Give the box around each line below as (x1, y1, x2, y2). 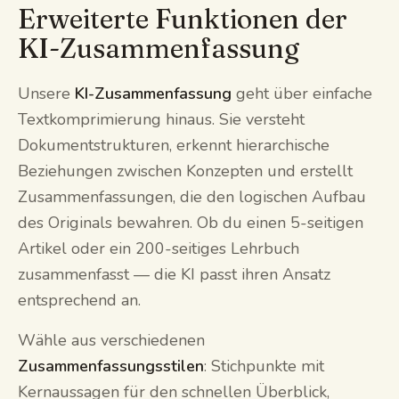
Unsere (18, 82, 75, 104)
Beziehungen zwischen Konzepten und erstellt (18, 159, 353, 182)
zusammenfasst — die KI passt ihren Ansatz (18, 263, 330, 285)
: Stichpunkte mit (204, 354, 324, 377)
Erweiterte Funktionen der (18, 2, 347, 36)
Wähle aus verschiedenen (18, 329, 205, 351)
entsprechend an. (18, 289, 141, 311)
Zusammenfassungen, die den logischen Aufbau (18, 185, 366, 208)
